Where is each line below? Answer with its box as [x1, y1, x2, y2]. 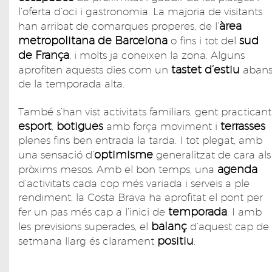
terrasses [220, 119, 265, 132]
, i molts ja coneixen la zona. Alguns [69, 49, 245, 61]
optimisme [94, 148, 153, 161]
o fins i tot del [168, 34, 239, 47]
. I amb [227, 205, 262, 218]
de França [18, 48, 69, 61]
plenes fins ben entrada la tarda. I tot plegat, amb [18, 134, 262, 146]
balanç [151, 219, 187, 233]
